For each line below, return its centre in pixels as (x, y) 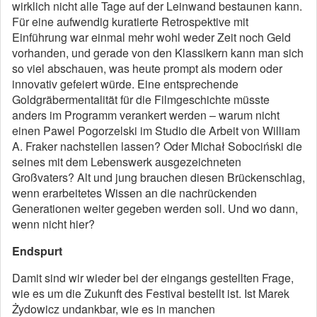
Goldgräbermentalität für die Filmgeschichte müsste (141, 99)
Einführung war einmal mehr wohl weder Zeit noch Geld (151, 37)
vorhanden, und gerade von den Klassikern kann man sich (158, 53)
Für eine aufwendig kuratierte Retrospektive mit (130, 22)
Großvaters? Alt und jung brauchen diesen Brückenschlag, (158, 177)
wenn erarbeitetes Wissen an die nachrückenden (134, 193)
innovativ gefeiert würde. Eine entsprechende (125, 84)
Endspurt (37, 251)
